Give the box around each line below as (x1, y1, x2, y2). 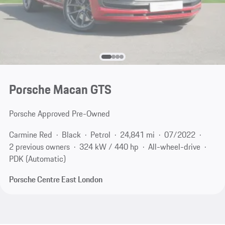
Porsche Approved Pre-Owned (9, 107, 110, 120)
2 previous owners (9, 140, 70, 153)
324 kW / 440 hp (79, 140, 139, 153)
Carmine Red (9, 128, 52, 141)
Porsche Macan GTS (9, 80, 111, 99)
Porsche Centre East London (9, 173, 102, 186)
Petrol (90, 128, 110, 141)
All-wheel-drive (148, 140, 200, 153)
